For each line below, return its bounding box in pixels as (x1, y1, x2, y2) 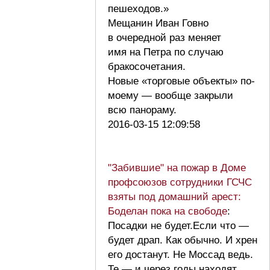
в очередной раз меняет (108, 31, 221, 43)
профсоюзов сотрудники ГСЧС (108, 176, 252, 188)
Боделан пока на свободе (108, 205, 227, 217)
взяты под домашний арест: (108, 190, 241, 202)
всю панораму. (108, 104, 183, 116)
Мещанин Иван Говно (108, 17, 209, 29)
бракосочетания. (108, 60, 186, 72)
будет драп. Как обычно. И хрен (108, 234, 257, 246)
